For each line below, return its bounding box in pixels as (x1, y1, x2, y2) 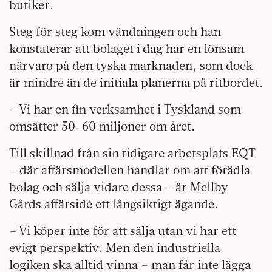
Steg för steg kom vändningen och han (9, 23, 221, 39)
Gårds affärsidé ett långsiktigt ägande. (9, 195, 218, 211)
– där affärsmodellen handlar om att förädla (9, 161, 250, 177)
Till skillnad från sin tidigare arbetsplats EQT (9, 144, 256, 160)
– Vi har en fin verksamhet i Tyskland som (9, 101, 241, 117)
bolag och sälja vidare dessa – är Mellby (9, 178, 228, 194)
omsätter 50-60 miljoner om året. (9, 118, 195, 134)
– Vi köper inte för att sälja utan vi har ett (9, 222, 236, 238)
